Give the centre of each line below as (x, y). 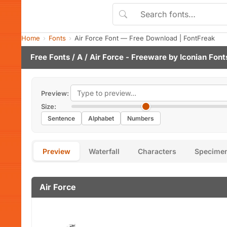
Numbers (141, 118)
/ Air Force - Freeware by (131, 57)
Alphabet (101, 118)
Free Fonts (50, 57)
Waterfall (104, 151)
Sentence (61, 118)
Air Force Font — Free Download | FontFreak (145, 38)
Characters (157, 151)
